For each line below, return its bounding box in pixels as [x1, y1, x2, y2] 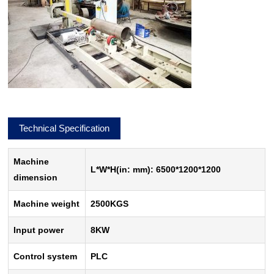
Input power [13, 225, 64, 235]
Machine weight [13, 199, 80, 209]
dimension [13, 172, 58, 183]
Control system [13, 251, 78, 262]
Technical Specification [19, 123, 110, 134]
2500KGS [91, 199, 129, 209]
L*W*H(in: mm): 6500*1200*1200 [91, 165, 221, 175]
